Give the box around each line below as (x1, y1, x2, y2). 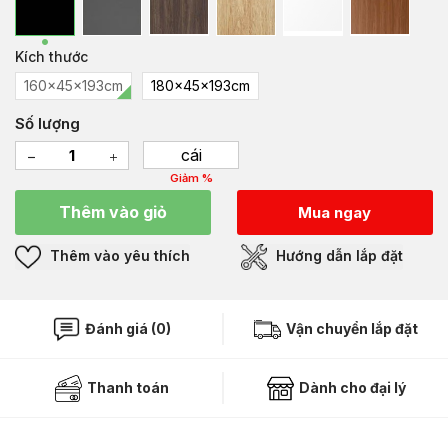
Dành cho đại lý (295, 379, 406, 397)
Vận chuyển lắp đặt (283, 320, 418, 338)
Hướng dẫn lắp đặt (271, 246, 403, 264)
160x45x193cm (24, 77, 123, 95)
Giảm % (169, 170, 213, 185)
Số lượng (15, 113, 80, 133)
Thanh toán (84, 379, 169, 397)
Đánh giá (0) (82, 320, 171, 338)
